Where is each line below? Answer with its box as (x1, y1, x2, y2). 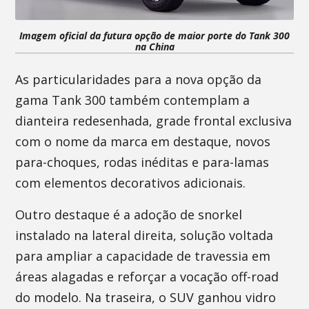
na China (134, 40, 175, 53)
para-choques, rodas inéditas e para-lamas (15, 154, 270, 170)
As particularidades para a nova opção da (15, 71, 262, 88)
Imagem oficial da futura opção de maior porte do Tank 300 (19, 29, 290, 42)
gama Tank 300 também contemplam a (15, 92, 250, 108)
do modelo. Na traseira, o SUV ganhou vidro (15, 289, 277, 306)
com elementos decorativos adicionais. (15, 175, 246, 191)
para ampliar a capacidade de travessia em (15, 248, 271, 264)
